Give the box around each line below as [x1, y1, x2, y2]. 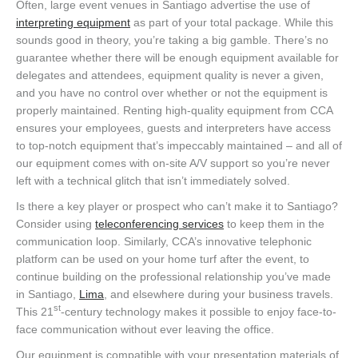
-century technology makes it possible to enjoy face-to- [61, 304, 336, 318]
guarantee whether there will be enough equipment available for [16, 50, 339, 64]
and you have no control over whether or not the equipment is [16, 86, 328, 99]
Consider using [16, 217, 95, 230]
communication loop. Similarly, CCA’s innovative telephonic [16, 234, 312, 248]
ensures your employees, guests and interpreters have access [16, 121, 331, 134]
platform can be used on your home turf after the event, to [16, 252, 309, 265]
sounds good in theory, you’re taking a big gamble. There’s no [16, 33, 328, 46]
